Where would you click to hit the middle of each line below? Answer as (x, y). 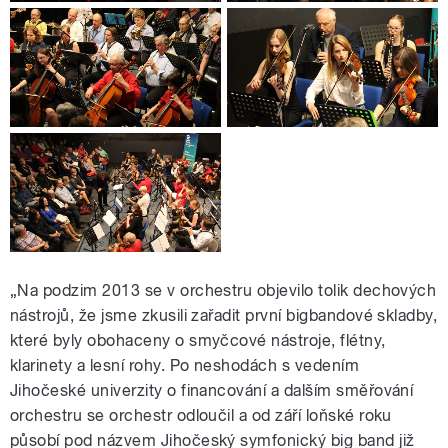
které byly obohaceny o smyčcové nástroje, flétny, (198, 341)
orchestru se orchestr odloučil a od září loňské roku (201, 416)
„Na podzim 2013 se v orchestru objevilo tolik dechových (223, 291)
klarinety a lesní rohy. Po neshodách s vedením (185, 366)
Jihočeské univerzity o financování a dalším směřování (212, 391)
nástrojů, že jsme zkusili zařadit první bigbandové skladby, (224, 316)
